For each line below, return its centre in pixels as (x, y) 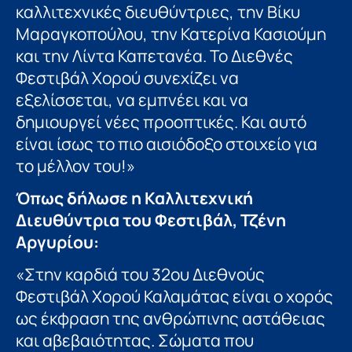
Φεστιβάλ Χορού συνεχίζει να (127, 78)
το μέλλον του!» (75, 166)
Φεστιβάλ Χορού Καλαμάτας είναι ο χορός (174, 296)
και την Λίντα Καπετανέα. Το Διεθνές (154, 56)
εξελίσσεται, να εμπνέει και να (132, 100)
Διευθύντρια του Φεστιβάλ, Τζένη (151, 220)
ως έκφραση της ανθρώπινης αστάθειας (170, 318)
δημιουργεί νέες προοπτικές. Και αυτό (161, 122)
